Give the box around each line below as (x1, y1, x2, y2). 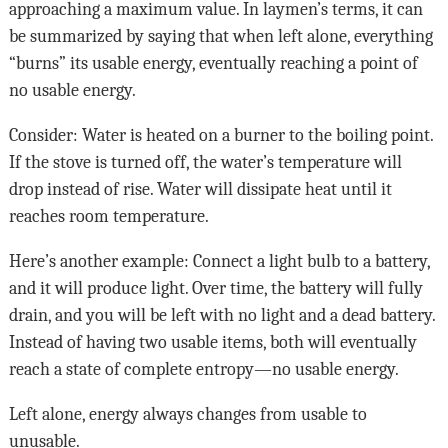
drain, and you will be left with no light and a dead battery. (8, 304, 435, 325)
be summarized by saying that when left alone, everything (8, 25, 433, 46)
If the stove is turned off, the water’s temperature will (8, 151, 402, 172)
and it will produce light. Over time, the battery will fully (8, 277, 423, 298)
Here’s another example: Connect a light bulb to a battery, (8, 250, 430, 271)
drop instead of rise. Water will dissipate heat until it (8, 178, 392, 199)
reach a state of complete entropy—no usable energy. (8, 358, 399, 379)
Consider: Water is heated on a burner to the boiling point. (8, 124, 433, 145)
